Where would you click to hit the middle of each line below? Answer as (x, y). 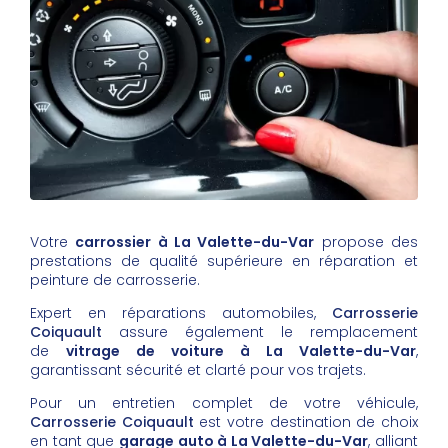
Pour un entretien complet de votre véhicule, (224, 403)
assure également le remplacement (260, 332)
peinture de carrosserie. (115, 280)
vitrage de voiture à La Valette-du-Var (241, 351)
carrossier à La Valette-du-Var (195, 242)
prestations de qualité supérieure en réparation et (224, 261)
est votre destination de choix (306, 422)
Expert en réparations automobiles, (181, 313)
